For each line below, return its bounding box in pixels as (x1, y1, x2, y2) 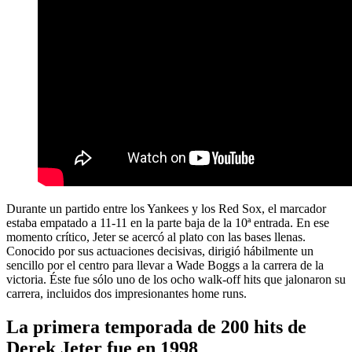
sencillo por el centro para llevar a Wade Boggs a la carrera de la (6, 258, 324, 273)
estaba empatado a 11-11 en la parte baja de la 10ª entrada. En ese (6, 216, 329, 230)
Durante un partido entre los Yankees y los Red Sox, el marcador (6, 202, 326, 216)
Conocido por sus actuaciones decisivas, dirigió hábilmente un (6, 244, 313, 258)
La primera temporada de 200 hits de (6, 317, 306, 338)
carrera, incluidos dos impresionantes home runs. (6, 287, 247, 301)
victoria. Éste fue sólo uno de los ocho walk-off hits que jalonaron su (6, 273, 346, 287)
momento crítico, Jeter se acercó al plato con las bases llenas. (6, 230, 306, 244)
